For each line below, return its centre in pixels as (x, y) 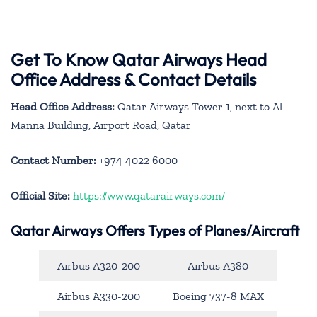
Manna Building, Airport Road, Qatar (101, 125)
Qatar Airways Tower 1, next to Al (198, 107)
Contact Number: (53, 161)
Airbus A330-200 (99, 296)
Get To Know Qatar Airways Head (139, 60)
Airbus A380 (218, 266)
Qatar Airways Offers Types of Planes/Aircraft (155, 231)
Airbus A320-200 (99, 266)
